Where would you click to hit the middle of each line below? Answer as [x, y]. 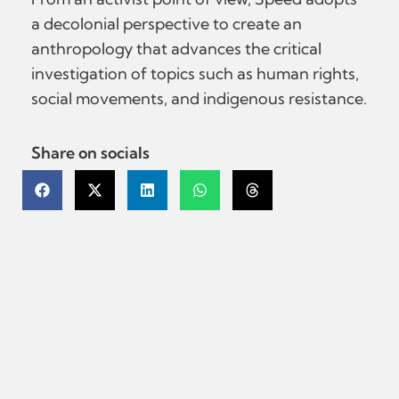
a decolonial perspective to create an [167, 24]
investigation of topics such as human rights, [195, 73]
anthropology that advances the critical [176, 49]
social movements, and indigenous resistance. [199, 98]
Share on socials [90, 153]
